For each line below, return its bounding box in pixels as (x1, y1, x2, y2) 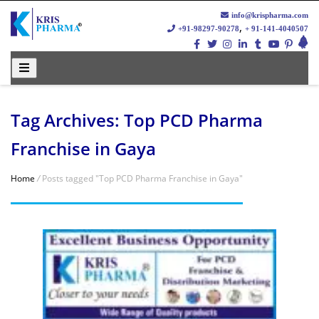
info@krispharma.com (229, 11, 308, 19)
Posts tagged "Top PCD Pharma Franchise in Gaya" (40, 172, 243, 185)
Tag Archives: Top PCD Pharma (11, 108, 263, 132)
